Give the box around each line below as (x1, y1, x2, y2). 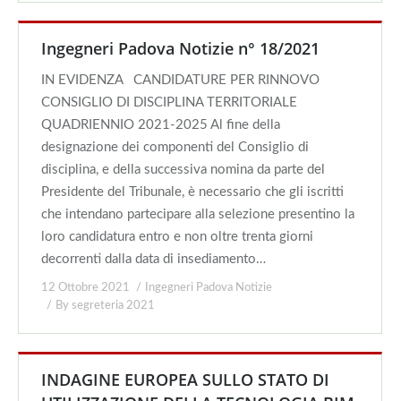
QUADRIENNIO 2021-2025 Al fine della (41, 118, 280, 132)
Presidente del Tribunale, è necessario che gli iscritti (41, 185, 344, 199)
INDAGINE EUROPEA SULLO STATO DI (41, 369, 329, 390)
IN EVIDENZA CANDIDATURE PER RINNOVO (41, 73, 320, 87)
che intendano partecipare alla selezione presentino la (41, 208, 354, 221)
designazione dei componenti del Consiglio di (41, 141, 309, 154)
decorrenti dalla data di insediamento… (41, 252, 266, 266)
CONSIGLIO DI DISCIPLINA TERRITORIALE (41, 96, 297, 109)
